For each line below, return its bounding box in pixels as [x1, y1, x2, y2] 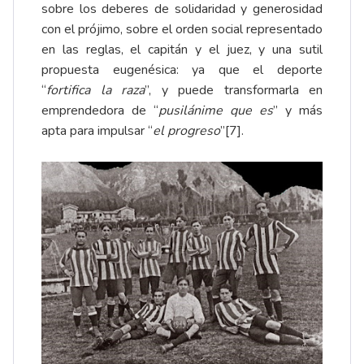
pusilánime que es [158, 101, 273, 119]
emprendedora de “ [41, 101, 158, 119]
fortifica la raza [46, 80, 145, 99]
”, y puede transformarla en [145, 80, 323, 99]
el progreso [153, 121, 220, 140]
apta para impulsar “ [41, 121, 153, 140]
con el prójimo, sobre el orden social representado [41, 19, 323, 38]
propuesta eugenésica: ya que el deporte [41, 60, 323, 79]
